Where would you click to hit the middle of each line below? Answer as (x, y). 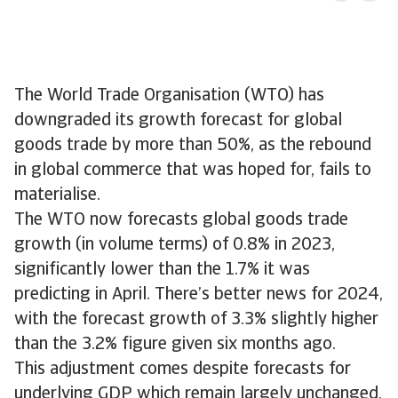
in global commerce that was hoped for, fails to (193, 171)
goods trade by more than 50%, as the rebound (193, 146)
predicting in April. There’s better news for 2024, (199, 295)
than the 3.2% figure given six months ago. (175, 345)
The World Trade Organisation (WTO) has (169, 96)
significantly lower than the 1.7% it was (162, 270)
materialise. (57, 195)
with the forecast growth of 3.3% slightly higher (196, 320)
